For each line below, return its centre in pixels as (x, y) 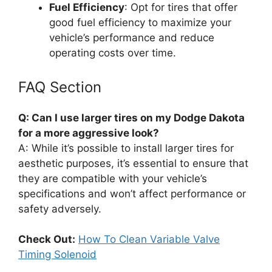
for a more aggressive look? (89, 133)
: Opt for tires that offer (181, 7)
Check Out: (47, 239)
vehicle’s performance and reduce (132, 38)
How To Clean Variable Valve (149, 239)
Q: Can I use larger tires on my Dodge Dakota (131, 117)
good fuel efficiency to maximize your (140, 22)
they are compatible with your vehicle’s (113, 178)
